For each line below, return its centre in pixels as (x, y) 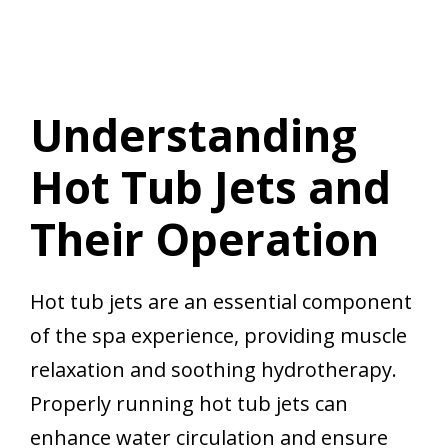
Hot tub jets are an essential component (221, 302)
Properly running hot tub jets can (189, 404)
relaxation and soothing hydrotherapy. (213, 370)
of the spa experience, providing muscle (218, 336)
